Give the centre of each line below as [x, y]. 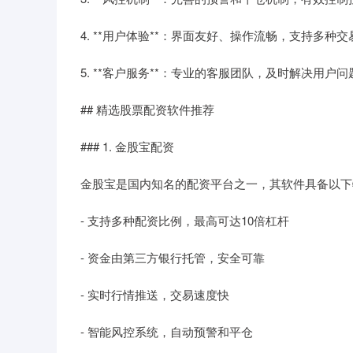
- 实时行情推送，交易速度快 [155, 294]
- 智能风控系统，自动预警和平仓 [167, 331]
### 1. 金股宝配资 [127, 146]
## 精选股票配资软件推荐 [147, 109]
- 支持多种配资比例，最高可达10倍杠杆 [185, 220]
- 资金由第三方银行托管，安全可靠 [173, 257]
